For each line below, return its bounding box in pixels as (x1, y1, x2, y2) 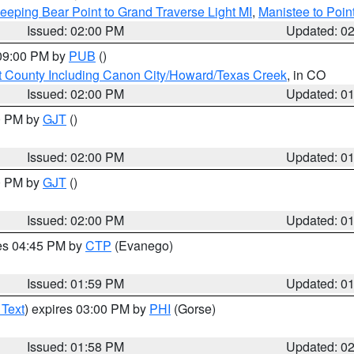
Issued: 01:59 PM (27, 274, 125, 292)
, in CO (287, 66, 326, 84)
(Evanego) (111, 236, 173, 254)
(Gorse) (171, 299, 216, 318)
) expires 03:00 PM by (24, 299, 149, 318)
